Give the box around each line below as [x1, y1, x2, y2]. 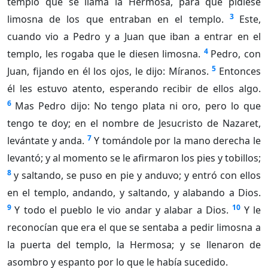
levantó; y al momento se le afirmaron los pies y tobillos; [7, 151, 261, 165]
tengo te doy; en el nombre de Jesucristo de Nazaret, [7, 117, 261, 130]
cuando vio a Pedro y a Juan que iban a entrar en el [7, 30, 261, 44]
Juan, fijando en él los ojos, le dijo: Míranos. [7, 65, 209, 78]
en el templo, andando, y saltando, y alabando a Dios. [7, 186, 261, 200]
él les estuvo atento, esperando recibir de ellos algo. [7, 82, 261, 96]
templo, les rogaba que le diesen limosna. [7, 47, 201, 61]
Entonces [219, 65, 261, 78]
